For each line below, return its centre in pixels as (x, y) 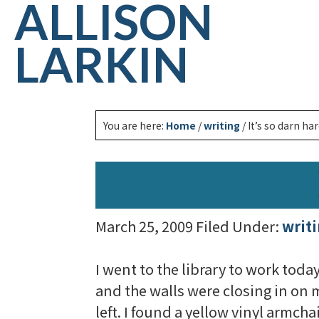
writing (222, 125)
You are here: (135, 125)
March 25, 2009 (145, 226)
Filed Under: (239, 226)
